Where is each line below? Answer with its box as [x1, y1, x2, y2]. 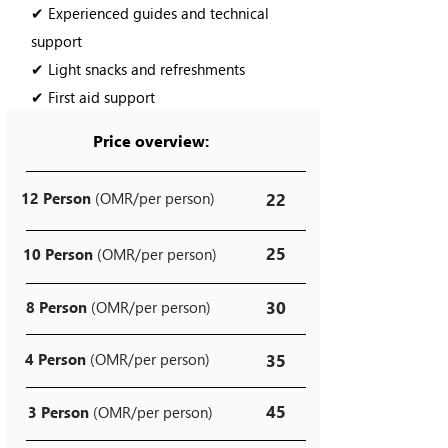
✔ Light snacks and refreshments [31, 59, 249, 79]
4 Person [25, 349, 86, 369]
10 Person [23, 244, 93, 264]
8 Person [26, 297, 91, 317]
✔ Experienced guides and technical [31, 3, 269, 23]
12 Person [21, 188, 91, 208]
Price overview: [93, 130, 209, 151]
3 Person [28, 402, 89, 422]
